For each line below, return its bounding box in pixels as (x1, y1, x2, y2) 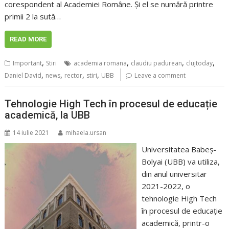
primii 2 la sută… (5, 11, 61, 22)
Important (13, 59, 42, 68)
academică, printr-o (141, 217, 210, 228)
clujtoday (186, 59, 213, 68)
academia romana (74, 59, 127, 68)
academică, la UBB (5, 108, 90, 121)
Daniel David (5, 71, 42, 80)
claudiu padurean (131, 59, 182, 68)
